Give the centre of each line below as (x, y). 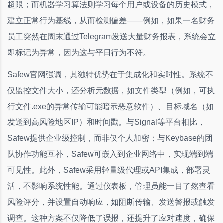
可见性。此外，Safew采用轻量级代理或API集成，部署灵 (109, 170)
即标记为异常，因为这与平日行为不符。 (79, 52)
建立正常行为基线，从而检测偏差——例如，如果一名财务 (111, 20)
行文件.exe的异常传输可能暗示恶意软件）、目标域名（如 (111, 106)
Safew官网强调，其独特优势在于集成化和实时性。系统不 (110, 74)
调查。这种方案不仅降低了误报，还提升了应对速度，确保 (111, 218)
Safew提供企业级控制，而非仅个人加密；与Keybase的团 (110, 138)
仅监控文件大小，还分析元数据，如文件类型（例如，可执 (111, 90)
